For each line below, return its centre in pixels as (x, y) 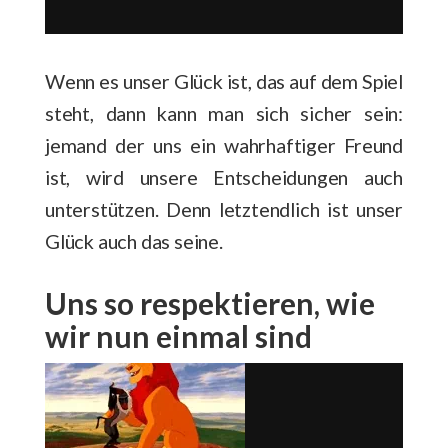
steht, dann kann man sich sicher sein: (224, 112)
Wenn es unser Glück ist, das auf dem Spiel (224, 80)
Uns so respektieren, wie (210, 302)
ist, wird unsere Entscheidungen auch (224, 176)
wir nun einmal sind (178, 335)
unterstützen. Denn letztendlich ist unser (224, 208)
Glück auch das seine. (134, 240)
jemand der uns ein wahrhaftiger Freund (224, 144)
